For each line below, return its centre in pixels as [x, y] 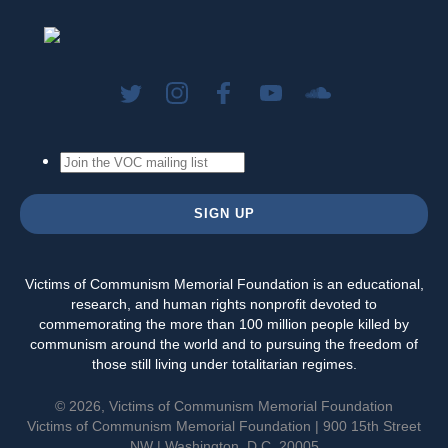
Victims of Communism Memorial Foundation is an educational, [224, 283]
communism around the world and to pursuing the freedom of [224, 343]
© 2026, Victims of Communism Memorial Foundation [224, 405]
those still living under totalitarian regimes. [224, 363]
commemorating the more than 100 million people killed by [224, 323]
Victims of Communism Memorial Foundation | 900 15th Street [224, 425]
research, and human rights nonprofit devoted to [224, 303]
